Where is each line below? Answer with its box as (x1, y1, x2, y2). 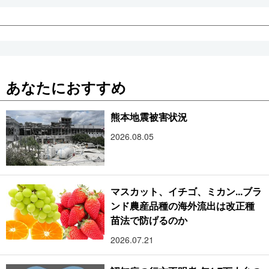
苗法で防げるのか (110, 213, 188, 227)
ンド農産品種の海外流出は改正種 (110, 198, 255, 213)
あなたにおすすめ (6, 77, 126, 98)
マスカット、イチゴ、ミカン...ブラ (110, 184, 262, 198)
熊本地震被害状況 (110, 110, 188, 124)
